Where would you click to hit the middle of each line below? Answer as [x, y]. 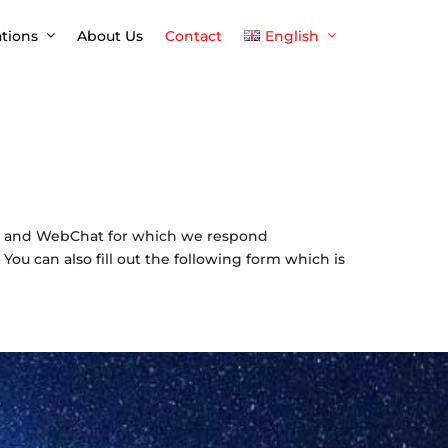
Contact [194, 36]
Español [301, 117]
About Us [110, 36]
